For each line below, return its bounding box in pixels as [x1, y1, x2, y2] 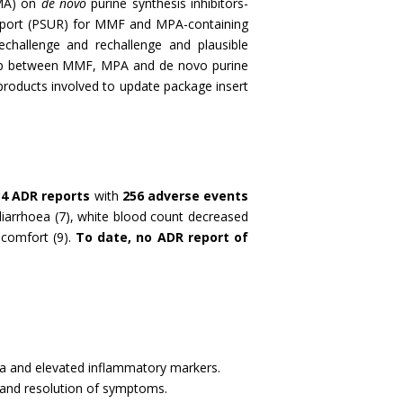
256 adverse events [121, 186, 249, 204]
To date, [76, 228, 132, 246]
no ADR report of [136, 228, 249, 246]
